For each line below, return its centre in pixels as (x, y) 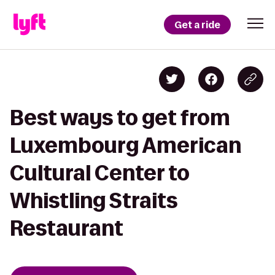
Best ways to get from (120, 118)
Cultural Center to (100, 173)
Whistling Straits (94, 200)
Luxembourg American (126, 145)
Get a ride (197, 25)
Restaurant (67, 228)
